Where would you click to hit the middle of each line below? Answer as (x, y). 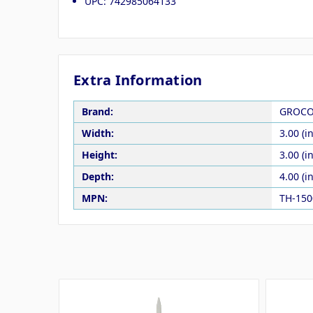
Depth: (97, 177)
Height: (99, 155)
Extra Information (138, 80)
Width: (97, 133)
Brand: (97, 112)
